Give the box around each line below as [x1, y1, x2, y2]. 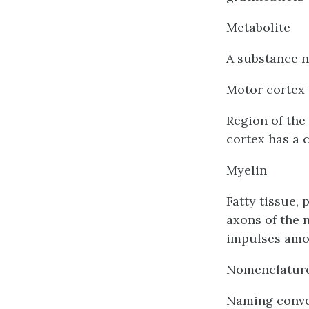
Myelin [226, 162, 267, 178]
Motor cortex [226, 81, 305, 97]
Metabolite [226, 19, 290, 35]
